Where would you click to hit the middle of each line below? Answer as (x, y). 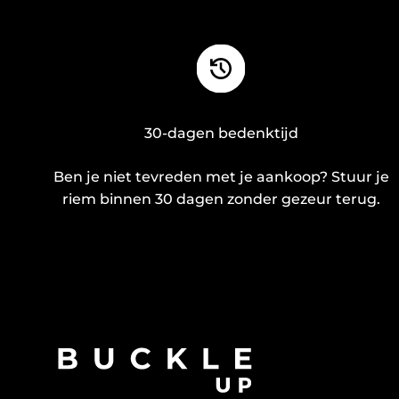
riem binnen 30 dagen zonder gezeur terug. (221, 199)
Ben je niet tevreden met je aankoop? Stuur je (221, 177)
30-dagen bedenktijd (221, 134)
